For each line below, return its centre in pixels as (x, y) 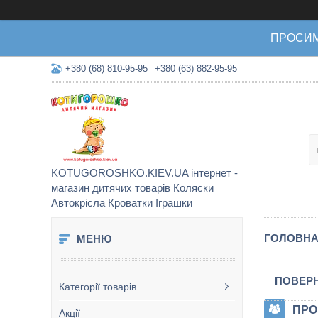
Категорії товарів (98, 287)
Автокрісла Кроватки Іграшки (122, 203)
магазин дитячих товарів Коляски (132, 188)
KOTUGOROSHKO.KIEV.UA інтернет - (144, 173)
